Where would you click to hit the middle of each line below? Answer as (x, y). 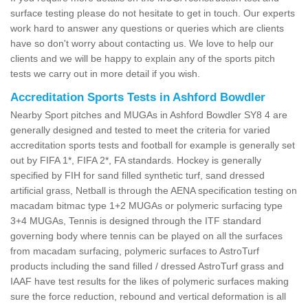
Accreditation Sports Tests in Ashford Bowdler (138, 97)
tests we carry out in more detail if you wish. (107, 73)
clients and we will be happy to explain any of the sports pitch (143, 58)
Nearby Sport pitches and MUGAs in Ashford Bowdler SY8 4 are (149, 114)
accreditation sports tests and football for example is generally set (153, 145)
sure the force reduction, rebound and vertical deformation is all (148, 296)
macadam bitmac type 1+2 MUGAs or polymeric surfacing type (146, 205)
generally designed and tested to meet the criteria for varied (140, 130)
